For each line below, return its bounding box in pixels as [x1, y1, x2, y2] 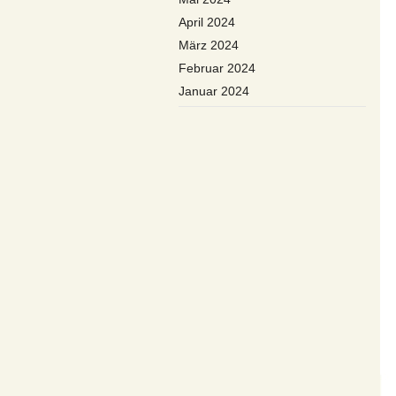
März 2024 [179, 38, 239, 52]
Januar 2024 [179, 84, 249, 98]
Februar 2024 [179, 61, 255, 75]
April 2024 [179, 15, 235, 29]
